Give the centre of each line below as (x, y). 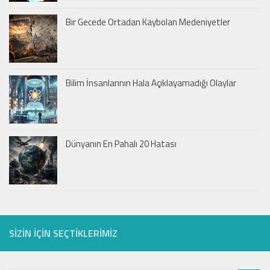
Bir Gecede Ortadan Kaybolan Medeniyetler (148, 22)
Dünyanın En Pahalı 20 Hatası (121, 144)
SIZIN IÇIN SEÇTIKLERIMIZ (63, 234)
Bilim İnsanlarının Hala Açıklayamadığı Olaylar (151, 83)
